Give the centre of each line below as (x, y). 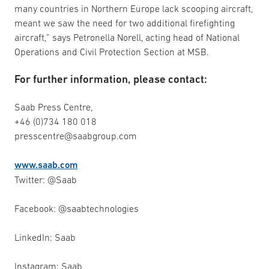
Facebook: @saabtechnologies (77, 209)
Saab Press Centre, (53, 107)
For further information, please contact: (111, 79)
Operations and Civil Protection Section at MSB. (112, 52)
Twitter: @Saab (46, 180)
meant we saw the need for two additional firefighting (125, 23)
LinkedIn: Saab (45, 237)
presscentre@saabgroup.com (76, 136)
